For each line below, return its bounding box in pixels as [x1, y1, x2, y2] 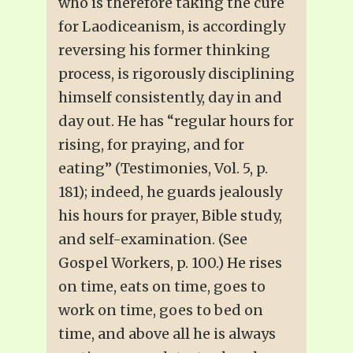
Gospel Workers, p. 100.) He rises [58, 253, 282, 272]
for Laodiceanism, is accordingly [58, 17, 285, 35]
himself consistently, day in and [58, 87, 282, 106]
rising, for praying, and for [58, 135, 244, 154]
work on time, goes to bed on [58, 300, 263, 319]
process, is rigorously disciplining [58, 64, 295, 83]
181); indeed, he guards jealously [58, 182, 282, 201]
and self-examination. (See [58, 229, 247, 248]
